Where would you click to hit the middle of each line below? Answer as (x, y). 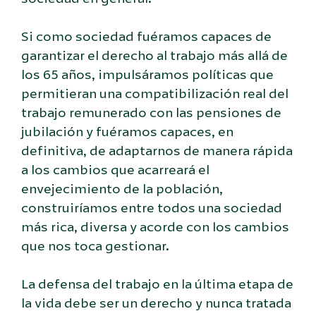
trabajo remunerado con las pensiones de (151, 113)
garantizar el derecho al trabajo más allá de (154, 55)
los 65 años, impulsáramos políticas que (147, 74)
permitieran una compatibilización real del (155, 93)
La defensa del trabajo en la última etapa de (157, 284)
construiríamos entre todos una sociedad (152, 208)
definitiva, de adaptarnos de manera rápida (157, 151)
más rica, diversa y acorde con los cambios (155, 227)
